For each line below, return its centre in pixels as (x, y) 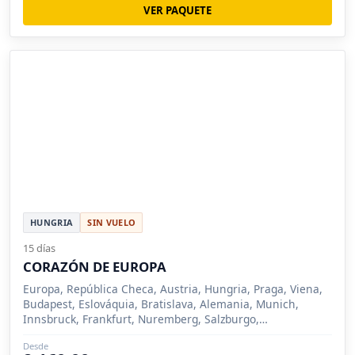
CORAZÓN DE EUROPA (95, 267)
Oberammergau (65, 334)
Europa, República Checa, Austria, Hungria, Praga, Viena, (173, 289)
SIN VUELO (112, 223)
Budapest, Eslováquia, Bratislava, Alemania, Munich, (161, 304)
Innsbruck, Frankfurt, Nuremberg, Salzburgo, (141, 319)
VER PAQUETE (177, 11)
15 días (39, 248)
